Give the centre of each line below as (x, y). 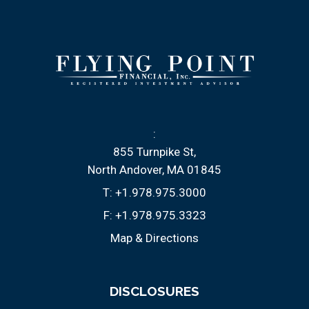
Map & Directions (154, 238)
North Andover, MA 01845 (154, 169)
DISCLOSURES (154, 291)
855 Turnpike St (153, 151)
